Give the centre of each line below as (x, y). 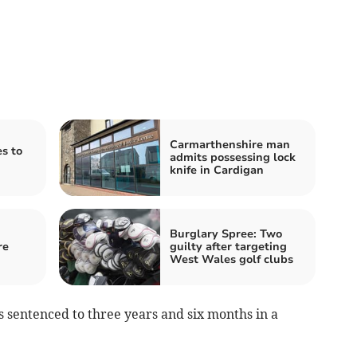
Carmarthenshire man (230, 144)
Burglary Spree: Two (226, 233)
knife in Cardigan (217, 170)
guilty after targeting (228, 246)
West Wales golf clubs (231, 259)
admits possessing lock (233, 157)
